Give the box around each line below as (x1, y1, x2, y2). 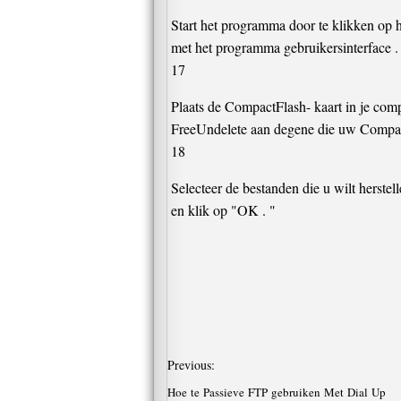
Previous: (167, 356, 215, 373)
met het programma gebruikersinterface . (171, 38, 398, 56)
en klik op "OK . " (171, 200, 276, 219)
